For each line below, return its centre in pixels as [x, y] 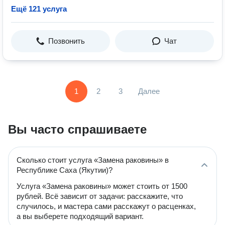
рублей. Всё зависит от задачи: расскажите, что [100, 196]
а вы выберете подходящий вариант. [80, 216]
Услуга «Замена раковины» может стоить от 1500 [102, 186]
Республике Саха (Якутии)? [65, 170]
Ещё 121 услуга [39, 9]
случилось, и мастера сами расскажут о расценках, [106, 206]
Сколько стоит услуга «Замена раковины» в [93, 160]
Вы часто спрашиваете [77, 129]
